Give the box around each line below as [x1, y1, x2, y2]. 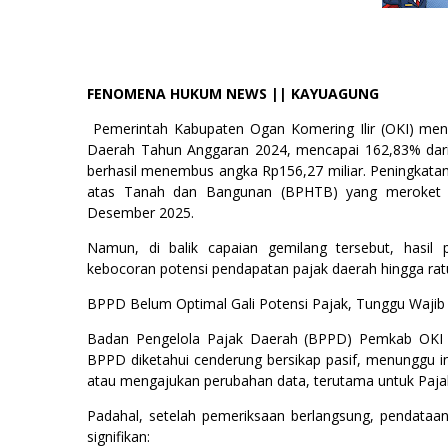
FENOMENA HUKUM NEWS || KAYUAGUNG [87, 84, 383, 103]
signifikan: [87, 427, 150, 446]
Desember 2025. [87, 203, 194, 222]
